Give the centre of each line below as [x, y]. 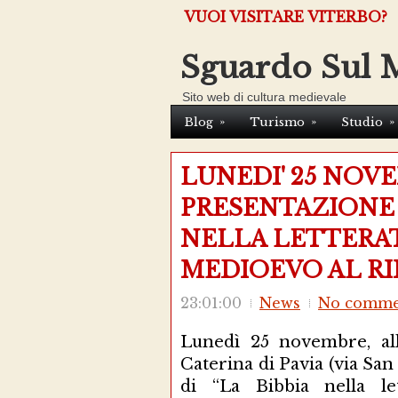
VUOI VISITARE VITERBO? [286, 17]
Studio [362, 122]
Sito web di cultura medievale [264, 97]
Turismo [277, 122]
